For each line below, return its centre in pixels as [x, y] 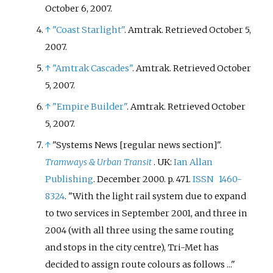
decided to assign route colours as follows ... [138, 265]
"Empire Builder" [90, 107]
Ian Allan [193, 162]
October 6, [67, 8]
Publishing [69, 179]
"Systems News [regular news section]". [137, 145]
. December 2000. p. [134, 179]
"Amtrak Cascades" [93, 68]
